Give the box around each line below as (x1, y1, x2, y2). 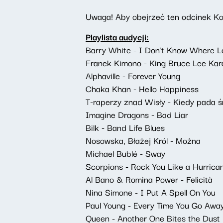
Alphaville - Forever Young (86, 69, 180, 82)
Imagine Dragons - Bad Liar (86, 108, 188, 121)
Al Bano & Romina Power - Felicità (86, 172, 213, 186)
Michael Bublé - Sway (86, 146, 165, 160)
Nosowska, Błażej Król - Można (86, 133, 201, 147)
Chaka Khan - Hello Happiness (86, 82, 199, 95)
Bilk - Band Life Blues (86, 120, 165, 134)
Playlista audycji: (86, 30, 149, 43)
